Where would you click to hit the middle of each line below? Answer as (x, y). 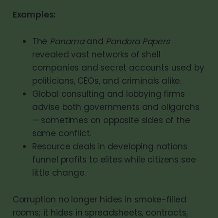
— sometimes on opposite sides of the (111, 120)
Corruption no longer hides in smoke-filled (99, 199)
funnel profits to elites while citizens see (114, 159)
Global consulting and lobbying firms (108, 94)
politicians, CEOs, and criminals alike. (107, 81)
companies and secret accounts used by (118, 67)
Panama (67, 41)
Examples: (34, 14)
